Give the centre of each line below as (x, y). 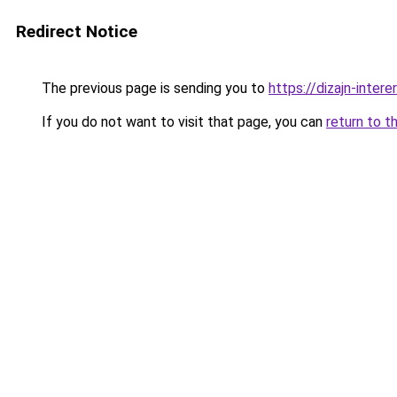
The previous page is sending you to (153, 88)
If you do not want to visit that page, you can (182, 122)
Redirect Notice (77, 31)
